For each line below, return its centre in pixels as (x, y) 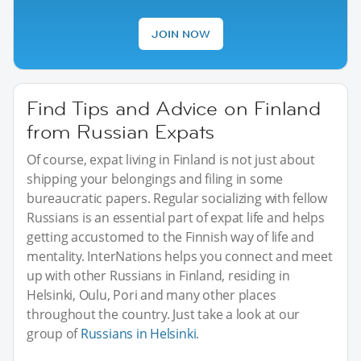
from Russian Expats (121, 131)
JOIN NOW (180, 33)
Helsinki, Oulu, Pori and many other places (151, 295)
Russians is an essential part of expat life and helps (176, 217)
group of (54, 333)
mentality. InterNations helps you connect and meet (180, 256)
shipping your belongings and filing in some (155, 178)
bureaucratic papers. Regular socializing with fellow (177, 198)
